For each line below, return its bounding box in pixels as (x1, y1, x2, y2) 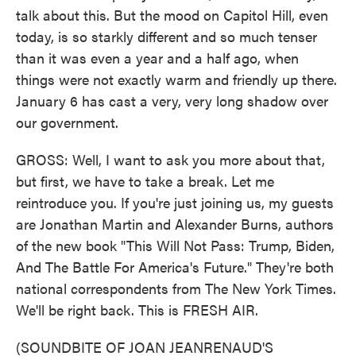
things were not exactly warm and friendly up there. (16, 69, 337, 89)
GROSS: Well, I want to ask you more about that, (16, 149, 325, 169)
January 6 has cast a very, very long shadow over (16, 91, 328, 110)
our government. (16, 112, 118, 132)
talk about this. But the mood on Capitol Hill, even (16, 5, 328, 25)
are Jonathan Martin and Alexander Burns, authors (16, 214, 334, 234)
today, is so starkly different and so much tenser (16, 26, 317, 46)
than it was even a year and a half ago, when (16, 48, 299, 68)
